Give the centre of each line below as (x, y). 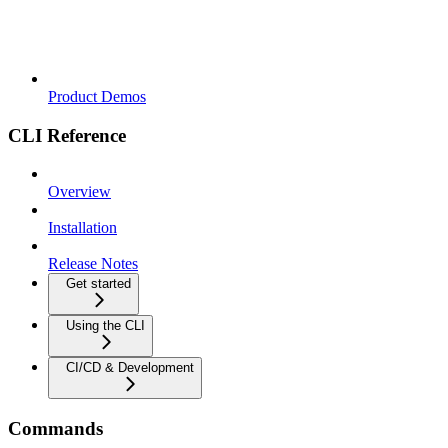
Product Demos (97, 96)
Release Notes (93, 264)
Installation (82, 228)
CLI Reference (67, 135)
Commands (55, 428)
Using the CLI (105, 326)
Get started (98, 284)
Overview (79, 192)
